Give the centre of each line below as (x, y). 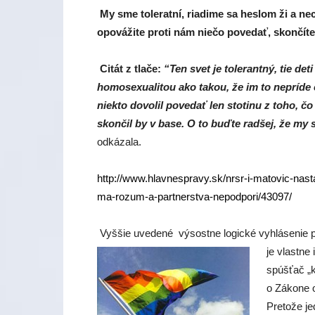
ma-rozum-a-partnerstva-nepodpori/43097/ (194, 197)
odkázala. (119, 142)
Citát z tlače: (130, 69)
